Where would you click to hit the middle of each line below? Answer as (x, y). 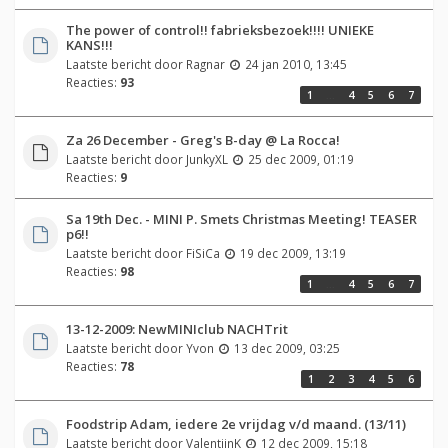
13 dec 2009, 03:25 (286, 347)
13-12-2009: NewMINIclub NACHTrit (176, 328)
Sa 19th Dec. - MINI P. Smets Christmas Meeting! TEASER (241, 218)
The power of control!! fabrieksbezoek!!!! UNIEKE (219, 29)
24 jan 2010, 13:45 (295, 63)
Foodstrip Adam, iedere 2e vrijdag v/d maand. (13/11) (235, 423)
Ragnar (205, 63)
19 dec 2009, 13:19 (292, 252)
